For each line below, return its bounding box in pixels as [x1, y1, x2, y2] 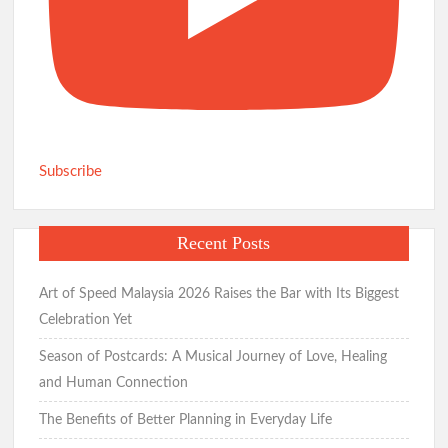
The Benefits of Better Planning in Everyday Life [39, 413, 333, 428]
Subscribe [39, 163, 103, 179]
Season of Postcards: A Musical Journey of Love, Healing [39, 350, 388, 365]
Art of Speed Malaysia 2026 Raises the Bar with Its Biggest [39, 287, 400, 302]
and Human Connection [39, 376, 189, 391]
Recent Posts [177, 233, 271, 254]
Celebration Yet [39, 313, 133, 328]
